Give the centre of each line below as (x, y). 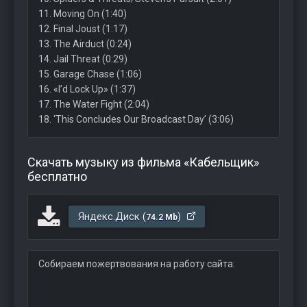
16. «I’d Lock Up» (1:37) (87, 89)
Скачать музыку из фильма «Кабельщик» (143, 162)
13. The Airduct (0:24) (85, 44)
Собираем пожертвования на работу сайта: (137, 264)
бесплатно (57, 176)
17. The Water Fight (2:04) (94, 104)
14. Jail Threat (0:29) (83, 59)
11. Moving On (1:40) (83, 14)
